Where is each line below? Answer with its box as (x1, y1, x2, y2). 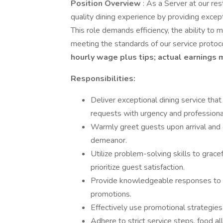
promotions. (91, 189, 131, 200)
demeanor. (91, 135, 127, 146)
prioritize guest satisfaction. (91, 162, 185, 173)
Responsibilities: (71, 73, 135, 84)
